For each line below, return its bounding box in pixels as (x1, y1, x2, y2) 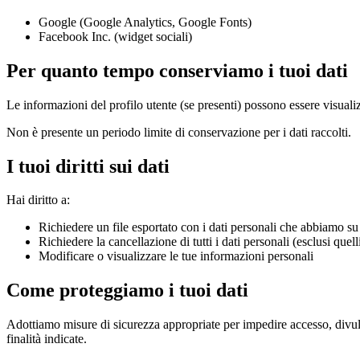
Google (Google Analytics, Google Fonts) (39, 14, 252, 29)
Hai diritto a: (6, 193, 70, 207)
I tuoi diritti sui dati (6, 155, 170, 177)
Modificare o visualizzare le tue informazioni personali (39, 249, 313, 264)
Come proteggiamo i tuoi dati (6, 280, 248, 301)
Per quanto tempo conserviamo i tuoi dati (6, 59, 348, 81)
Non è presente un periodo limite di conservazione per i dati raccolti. (6, 125, 351, 139)
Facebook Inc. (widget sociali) (39, 29, 192, 43)
